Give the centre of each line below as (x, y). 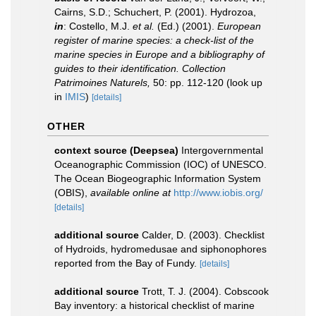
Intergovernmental (222, 150)
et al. (144, 26)
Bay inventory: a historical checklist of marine (154, 305)
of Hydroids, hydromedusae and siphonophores (160, 249)
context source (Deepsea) (116, 150)
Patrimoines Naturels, (102, 82)
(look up (243, 82)
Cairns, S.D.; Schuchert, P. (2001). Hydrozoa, (155, 12)
